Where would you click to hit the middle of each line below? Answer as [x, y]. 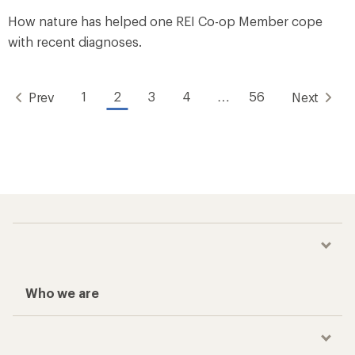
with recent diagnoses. [75, 41]
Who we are [62, 292]
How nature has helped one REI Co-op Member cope [165, 21]
